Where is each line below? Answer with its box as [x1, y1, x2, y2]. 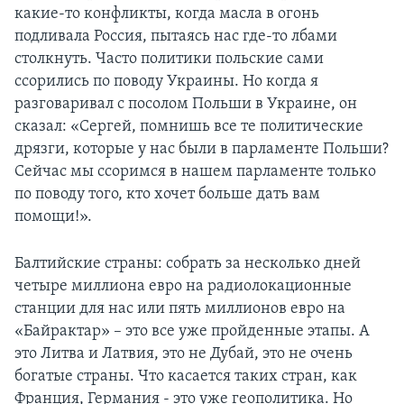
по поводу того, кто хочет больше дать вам [14, 186, 320, 204]
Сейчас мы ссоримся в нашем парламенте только [14, 163, 376, 181]
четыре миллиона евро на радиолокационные [14, 278, 352, 296]
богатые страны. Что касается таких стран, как [14, 368, 357, 386]
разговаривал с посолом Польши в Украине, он [14, 96, 357, 114]
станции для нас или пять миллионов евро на [14, 300, 345, 318]
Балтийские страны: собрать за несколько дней [14, 255, 361, 273]
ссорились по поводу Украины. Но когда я [14, 73, 318, 91]
